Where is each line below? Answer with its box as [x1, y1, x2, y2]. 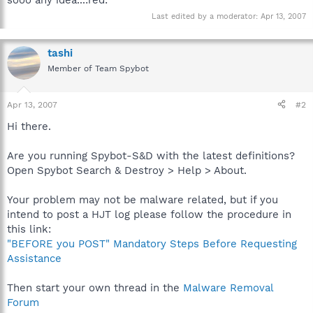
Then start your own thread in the [7, 281, 183, 294]
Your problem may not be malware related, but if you [7, 193, 278, 206]
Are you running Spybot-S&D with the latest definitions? [7, 149, 295, 162]
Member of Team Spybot [48, 64, 149, 73]
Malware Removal [183, 281, 273, 294]
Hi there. [7, 119, 51, 133]
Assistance [7, 252, 61, 265]
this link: [7, 222, 51, 235]
